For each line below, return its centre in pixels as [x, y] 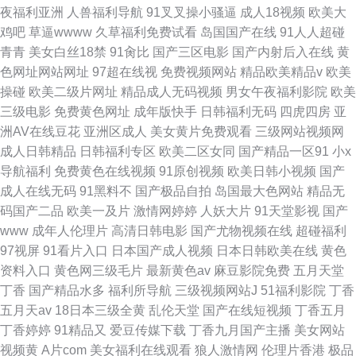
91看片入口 [75, 251]
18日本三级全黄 [100, 310]
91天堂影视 [287, 211]
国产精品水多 [67, 290]
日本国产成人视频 [162, 251]
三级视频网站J [216, 290]
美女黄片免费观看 [201, 132]
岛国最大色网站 [259, 191]
